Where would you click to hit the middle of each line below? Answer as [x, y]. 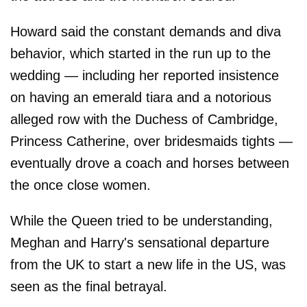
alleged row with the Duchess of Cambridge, [144, 119]
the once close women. [81, 185]
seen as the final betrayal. [89, 286]
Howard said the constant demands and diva [146, 31]
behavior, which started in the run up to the [140, 53]
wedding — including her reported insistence [145, 75]
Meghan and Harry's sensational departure [140, 242]
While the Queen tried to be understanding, [142, 220]
